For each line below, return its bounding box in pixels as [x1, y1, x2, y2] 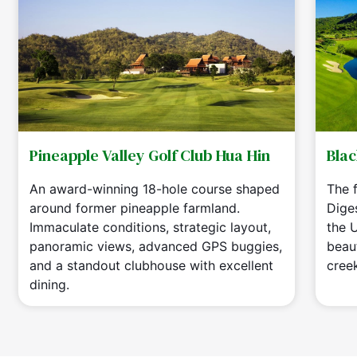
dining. [29, 277, 69, 293]
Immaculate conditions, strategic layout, [29, 219, 271, 236]
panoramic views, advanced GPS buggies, [29, 238, 282, 255]
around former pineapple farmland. [29, 200, 240, 217]
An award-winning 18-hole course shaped [29, 181, 280, 198]
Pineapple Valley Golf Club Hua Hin [29, 144, 270, 167]
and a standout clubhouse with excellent [29, 257, 273, 274]
